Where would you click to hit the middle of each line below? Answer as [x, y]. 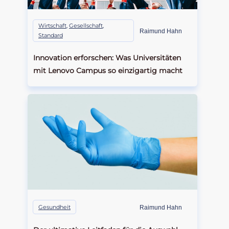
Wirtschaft [52, 25]
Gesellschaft [86, 25]
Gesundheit [54, 207]
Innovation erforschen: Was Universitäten [107, 58]
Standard [51, 35]
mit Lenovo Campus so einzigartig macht [108, 70]
